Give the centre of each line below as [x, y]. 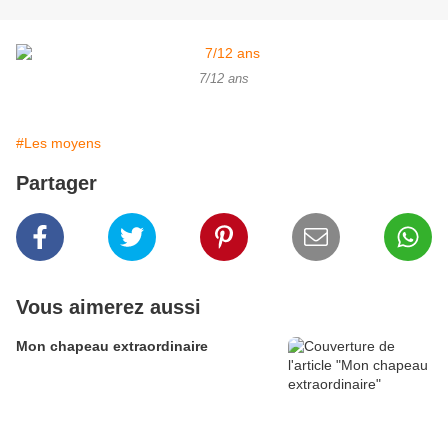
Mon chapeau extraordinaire [112, 346]
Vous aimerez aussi [108, 307]
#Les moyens [58, 143]
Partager [56, 183]
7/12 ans [224, 79]
